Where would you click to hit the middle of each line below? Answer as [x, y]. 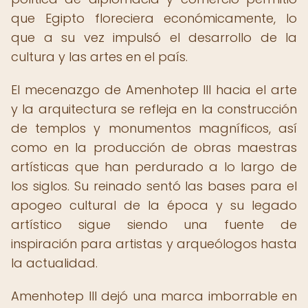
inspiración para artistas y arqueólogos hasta [154, 244]
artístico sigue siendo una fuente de [154, 224]
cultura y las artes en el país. [99, 57]
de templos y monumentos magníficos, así [154, 128]
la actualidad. [54, 263]
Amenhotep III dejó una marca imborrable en [154, 296]
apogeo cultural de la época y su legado [154, 205]
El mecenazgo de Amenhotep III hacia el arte [154, 90]
